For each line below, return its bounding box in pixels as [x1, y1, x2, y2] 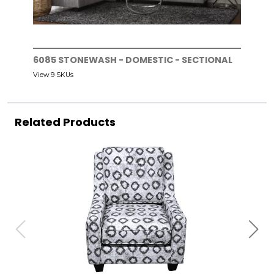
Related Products [15, 114, 116, 130]
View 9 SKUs [33, 71, 73, 80]
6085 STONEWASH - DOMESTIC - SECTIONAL [33, 54, 232, 67]
